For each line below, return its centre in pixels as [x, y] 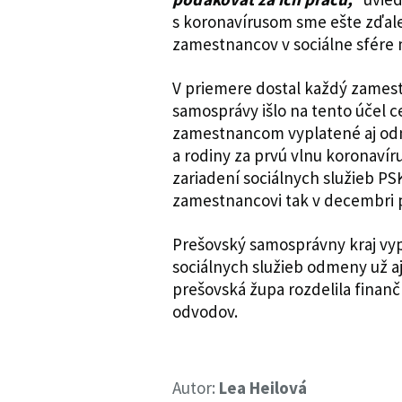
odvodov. [205, 311]
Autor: [196, 388]
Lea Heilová [263, 388]
